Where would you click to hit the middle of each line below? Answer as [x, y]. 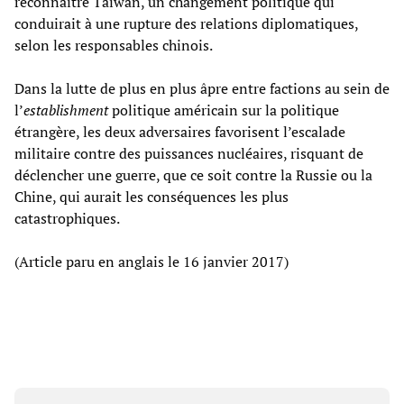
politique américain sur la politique [224, 110]
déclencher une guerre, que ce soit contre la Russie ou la [193, 174]
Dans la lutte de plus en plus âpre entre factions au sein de [202, 88]
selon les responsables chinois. [114, 45]
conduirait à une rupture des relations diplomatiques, [186, 23]
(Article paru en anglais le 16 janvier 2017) [151, 261]
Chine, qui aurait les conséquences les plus [151, 196]
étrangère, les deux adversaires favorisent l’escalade [180, 131]
